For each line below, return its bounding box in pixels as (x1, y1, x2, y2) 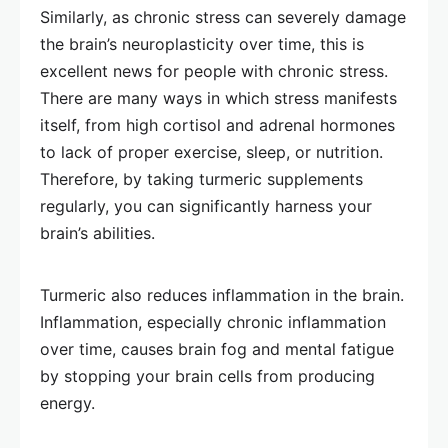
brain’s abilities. (40, 223, 155, 243)
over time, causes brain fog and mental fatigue (40, 339, 394, 359)
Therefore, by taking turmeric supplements (40, 169, 363, 189)
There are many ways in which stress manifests (40, 88, 397, 108)
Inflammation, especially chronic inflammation (40, 312, 386, 332)
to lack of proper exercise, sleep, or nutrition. (40, 142, 383, 162)
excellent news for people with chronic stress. (40, 61, 388, 81)
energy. (40, 393, 95, 413)
